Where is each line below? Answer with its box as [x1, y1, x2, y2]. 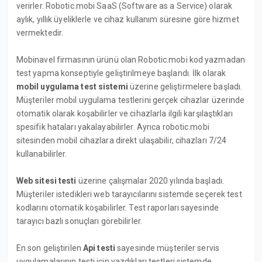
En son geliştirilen [16, 243, 83, 253]
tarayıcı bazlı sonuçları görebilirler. [16, 216, 142, 226]
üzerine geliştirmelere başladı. [127, 81, 243, 91]
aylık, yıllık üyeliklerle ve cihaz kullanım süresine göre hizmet [16, 14, 239, 24]
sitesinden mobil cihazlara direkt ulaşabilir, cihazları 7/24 [16, 135, 227, 145]
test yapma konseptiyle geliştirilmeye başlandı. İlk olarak [16, 68, 226, 78]
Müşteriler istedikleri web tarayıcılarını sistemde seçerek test [16, 189, 242, 199]
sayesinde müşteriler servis [115, 243, 220, 253]
